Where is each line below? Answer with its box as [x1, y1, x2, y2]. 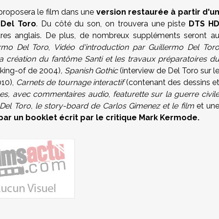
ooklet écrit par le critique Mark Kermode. [31, 113, 199, 122]
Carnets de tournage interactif [16, 78, 124, 87]
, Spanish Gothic [61, 66, 120, 75]
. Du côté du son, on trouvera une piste [36, 19, 189, 28]
